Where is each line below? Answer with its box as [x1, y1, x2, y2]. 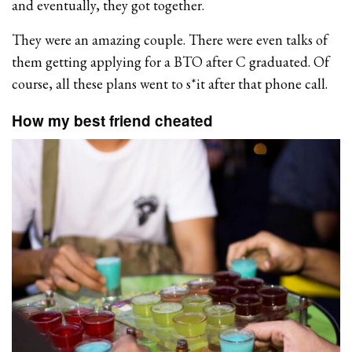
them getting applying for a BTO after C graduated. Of [12, 52, 330, 71]
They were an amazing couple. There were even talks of [12, 30, 328, 49]
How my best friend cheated [12, 109, 213, 131]
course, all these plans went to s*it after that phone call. [12, 74, 328, 93]
